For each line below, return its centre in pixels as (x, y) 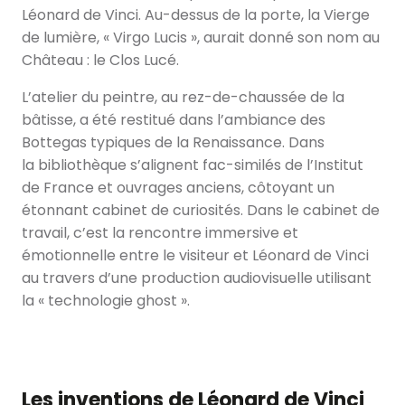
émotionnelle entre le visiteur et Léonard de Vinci (195, 255)
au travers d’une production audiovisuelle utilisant (197, 278)
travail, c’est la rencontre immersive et (160, 232)
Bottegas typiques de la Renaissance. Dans (173, 142)
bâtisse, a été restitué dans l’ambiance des (174, 119)
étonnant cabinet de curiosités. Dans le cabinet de (201, 210)
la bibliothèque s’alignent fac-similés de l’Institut (193, 165)
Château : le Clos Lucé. (100, 60)
